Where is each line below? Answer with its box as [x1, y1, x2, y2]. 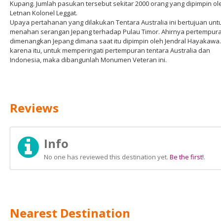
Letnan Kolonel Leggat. [10, 8, 77, 17]
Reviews [10, 100, 59, 116]
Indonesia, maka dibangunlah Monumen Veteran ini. [10, 55, 167, 64]
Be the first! [170, 152, 204, 161]
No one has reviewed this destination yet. [44, 152, 170, 161]
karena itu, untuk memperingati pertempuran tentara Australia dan [10, 46, 210, 55]
